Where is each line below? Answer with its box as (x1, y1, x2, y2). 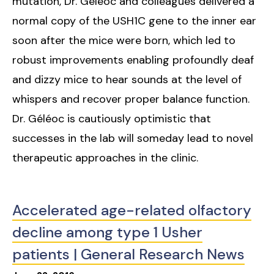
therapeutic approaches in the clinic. (12, 150, 198, 166)
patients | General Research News (12, 245, 245, 264)
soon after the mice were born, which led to (12, 33, 235, 48)
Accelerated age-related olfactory (12, 201, 251, 220)
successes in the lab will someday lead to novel (12, 131, 253, 146)
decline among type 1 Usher (12, 223, 202, 242)
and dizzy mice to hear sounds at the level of (12, 72, 242, 87)
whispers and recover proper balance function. (12, 92, 250, 107)
